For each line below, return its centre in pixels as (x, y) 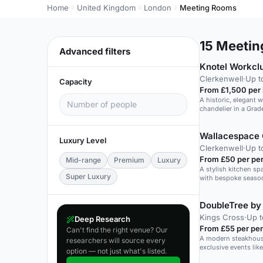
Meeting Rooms (208, 8)
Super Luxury (88, 176)
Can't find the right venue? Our (117, 230)
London (158, 8)
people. (211, 187)
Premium (129, 160)
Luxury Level (83, 140)
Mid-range (83, 160)
